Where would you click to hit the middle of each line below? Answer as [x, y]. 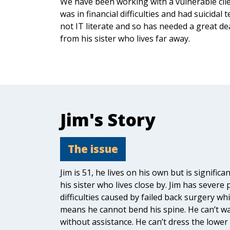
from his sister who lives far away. [125, 39]
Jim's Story [108, 120]
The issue [93, 149]
